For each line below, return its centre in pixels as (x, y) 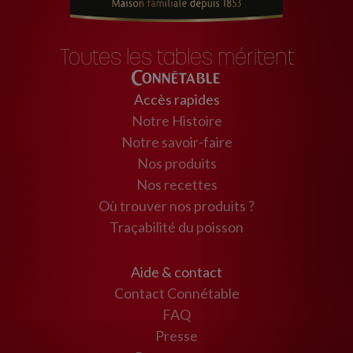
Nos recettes (176, 184)
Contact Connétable (176, 293)
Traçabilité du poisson (176, 227)
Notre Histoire (176, 120)
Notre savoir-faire (176, 141)
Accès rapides (176, 99)
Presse (176, 335)
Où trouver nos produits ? (176, 205)
